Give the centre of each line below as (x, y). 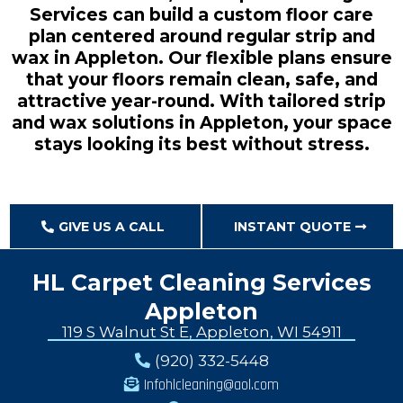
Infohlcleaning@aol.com (211, 385)
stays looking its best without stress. (201, 144)
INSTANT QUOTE (292, 227)
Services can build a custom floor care (201, 15)
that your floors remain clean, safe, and (201, 80)
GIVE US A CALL (112, 227)
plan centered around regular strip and (201, 36)
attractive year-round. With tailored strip (201, 101)
